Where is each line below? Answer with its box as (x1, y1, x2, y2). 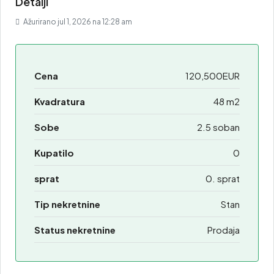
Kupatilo (34, 147, 74, 159)
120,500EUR (185, 70, 240, 82)
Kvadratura (34, 95, 85, 108)
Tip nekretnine (34, 198, 100, 210)
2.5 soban (197, 121, 240, 133)
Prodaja (207, 224, 240, 236)
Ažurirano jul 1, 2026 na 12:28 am (22, 17, 132, 27)
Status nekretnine (34, 224, 116, 236)
